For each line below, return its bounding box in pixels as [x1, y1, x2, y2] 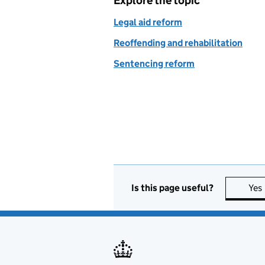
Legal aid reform [114, 17, 182, 28]
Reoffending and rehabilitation [114, 37, 243, 49]
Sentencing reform [114, 58, 195, 69]
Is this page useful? [131, 182, 214, 193]
